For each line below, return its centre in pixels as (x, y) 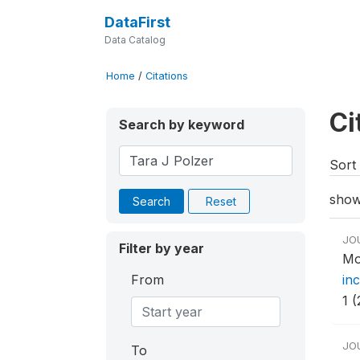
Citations (167, 76)
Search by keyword (182, 125)
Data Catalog (135, 40)
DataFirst (137, 22)
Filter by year (162, 248)
